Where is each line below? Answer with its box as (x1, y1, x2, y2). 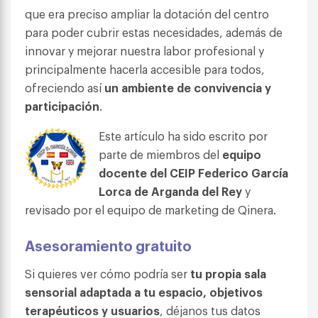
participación (25, 98, 99, 114)
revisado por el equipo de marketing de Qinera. (25, 202, 276, 218)
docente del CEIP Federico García (99, 165, 288, 181)
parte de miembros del (99, 146, 219, 163)
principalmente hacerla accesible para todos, (25, 61, 265, 77)
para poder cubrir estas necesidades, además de (25, 24, 283, 40)
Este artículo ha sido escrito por (99, 128, 268, 144)
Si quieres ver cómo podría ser (25, 265, 190, 282)
